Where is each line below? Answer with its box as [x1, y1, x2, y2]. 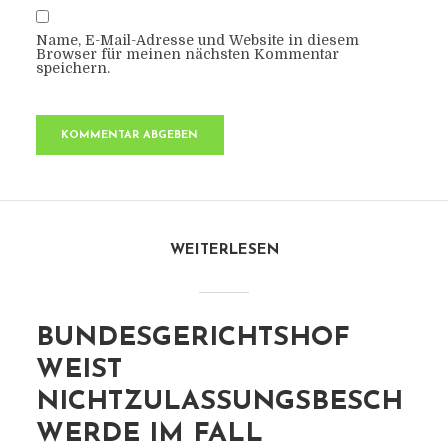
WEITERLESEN [169, 243, 279, 258]
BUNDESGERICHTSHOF [35, 325, 350, 352]
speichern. [35, 60, 110, 76]
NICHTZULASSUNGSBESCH [35, 389, 403, 416]
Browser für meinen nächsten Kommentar [35, 46, 339, 62]
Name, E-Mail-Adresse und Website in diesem [35, 32, 359, 48]
